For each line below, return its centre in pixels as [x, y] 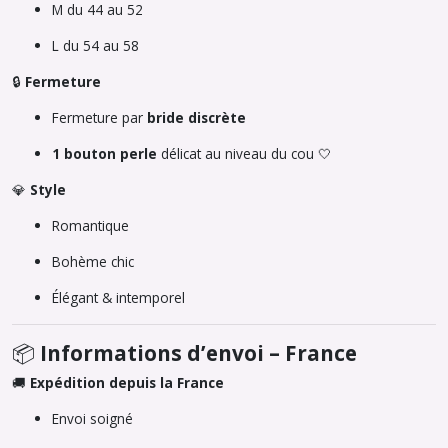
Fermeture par [99, 117]
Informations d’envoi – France [198, 353]
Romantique [90, 225]
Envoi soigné [94, 418]
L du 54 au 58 [95, 45]
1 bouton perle [104, 153]
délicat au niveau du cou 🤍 [244, 153]
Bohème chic [93, 261]
